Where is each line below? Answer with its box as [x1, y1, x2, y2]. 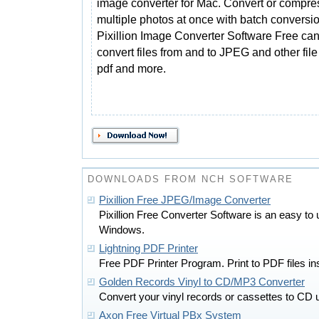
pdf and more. [97, 62, 166, 75]
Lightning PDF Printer [99, 243, 198, 254]
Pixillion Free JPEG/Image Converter [99, 194, 271, 206]
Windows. [99, 224, 145, 236]
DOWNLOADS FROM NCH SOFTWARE [88, 174, 293, 184]
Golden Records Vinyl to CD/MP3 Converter [99, 276, 305, 288]
